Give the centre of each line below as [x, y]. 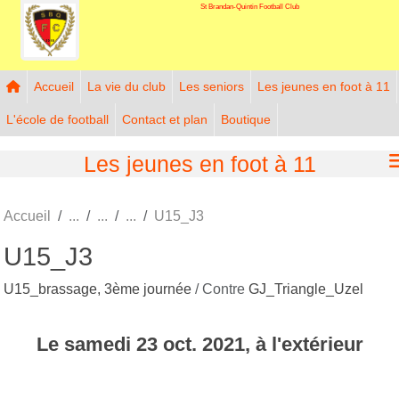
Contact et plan [165, 119]
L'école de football [57, 119]
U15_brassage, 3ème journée [99, 289]
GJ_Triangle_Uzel [306, 289]
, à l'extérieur [304, 344]
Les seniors [212, 86]
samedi [100, 344]
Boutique [246, 119]
